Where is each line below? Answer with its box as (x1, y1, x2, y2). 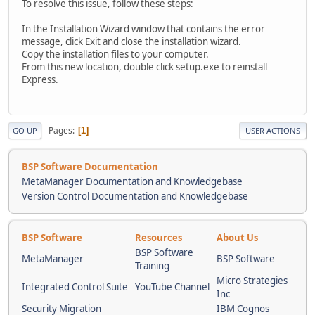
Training (135, 259, 169, 273)
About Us (217, 231, 258, 245)
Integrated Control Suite (22, 281, 128, 294)
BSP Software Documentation (22, 160, 158, 174)
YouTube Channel (135, 281, 210, 294)
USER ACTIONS (245, 125, 300, 136)
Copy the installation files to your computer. (22, 48, 209, 61)
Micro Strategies (217, 274, 288, 288)
